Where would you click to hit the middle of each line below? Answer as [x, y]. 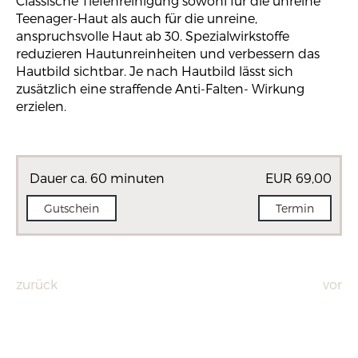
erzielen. [41, 106]
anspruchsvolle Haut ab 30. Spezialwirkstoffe [153, 36]
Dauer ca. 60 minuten [95, 178]
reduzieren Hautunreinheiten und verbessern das [168, 53]
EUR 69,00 [298, 178]
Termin [295, 208]
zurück [37, 284]
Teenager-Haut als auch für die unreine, [137, 18]
